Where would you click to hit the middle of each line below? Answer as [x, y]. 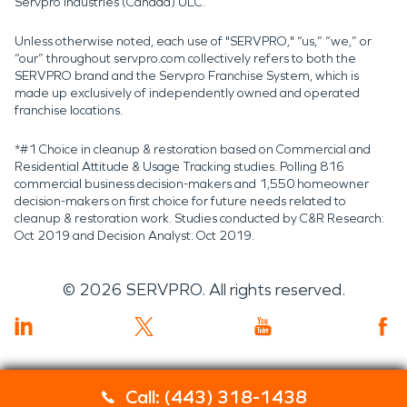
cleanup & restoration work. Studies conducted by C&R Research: [199, 218]
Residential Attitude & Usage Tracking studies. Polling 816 [179, 166]
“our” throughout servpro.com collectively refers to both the [185, 58]
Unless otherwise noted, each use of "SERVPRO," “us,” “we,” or [193, 41]
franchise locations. [69, 110]
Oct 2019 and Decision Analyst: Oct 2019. [134, 235]
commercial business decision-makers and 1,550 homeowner [192, 184]
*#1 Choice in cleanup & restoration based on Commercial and [193, 149]
